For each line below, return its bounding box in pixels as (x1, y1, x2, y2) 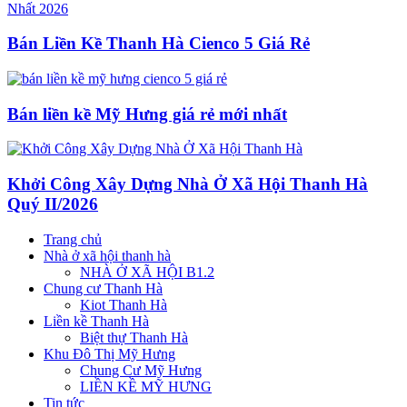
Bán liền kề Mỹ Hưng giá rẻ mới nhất (7, 104, 287, 124)
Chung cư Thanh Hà (44, 280, 163, 296)
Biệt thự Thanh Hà (80, 329, 188, 345)
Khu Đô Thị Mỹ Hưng (44, 345, 175, 362)
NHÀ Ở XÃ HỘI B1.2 (80, 263, 214, 280)
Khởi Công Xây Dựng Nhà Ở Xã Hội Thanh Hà (7, 174, 368, 194)
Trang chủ (44, 231, 102, 247)
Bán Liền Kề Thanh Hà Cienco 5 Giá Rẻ (7, 34, 310, 54)
